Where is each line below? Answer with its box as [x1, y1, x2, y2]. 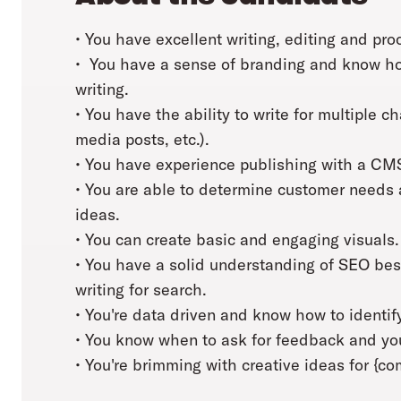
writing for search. [75, 279, 207, 301]
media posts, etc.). [75, 129, 209, 150]
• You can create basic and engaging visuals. [75, 229, 399, 251]
